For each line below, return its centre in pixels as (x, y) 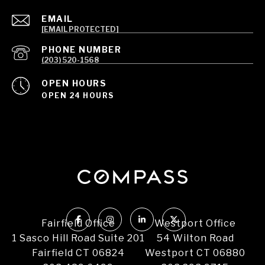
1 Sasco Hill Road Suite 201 (78, 238)
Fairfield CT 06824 (78, 253)
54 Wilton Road (195, 238)
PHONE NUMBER (81, 50)
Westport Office (195, 224)
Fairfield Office (78, 224)
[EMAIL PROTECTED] (80, 30)
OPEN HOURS (74, 83)
